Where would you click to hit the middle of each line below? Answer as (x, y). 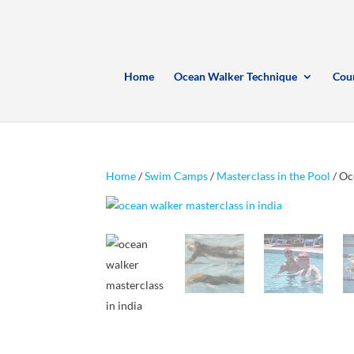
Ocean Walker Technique (236, 77)
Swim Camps (177, 176)
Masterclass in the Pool (274, 176)
